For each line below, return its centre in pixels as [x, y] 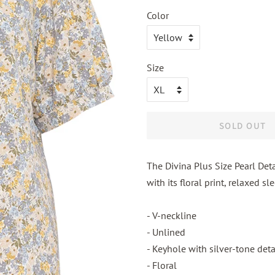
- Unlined [166, 232]
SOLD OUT [242, 126]
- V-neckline [172, 215]
